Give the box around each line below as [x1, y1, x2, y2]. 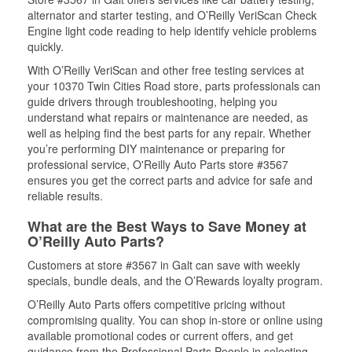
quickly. [27, 38, 64, 54]
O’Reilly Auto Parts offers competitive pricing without [27, 296, 285, 312]
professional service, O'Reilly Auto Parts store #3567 [27, 156, 288, 172]
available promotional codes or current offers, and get [27, 328, 293, 343]
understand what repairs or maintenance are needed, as [27, 109, 308, 125]
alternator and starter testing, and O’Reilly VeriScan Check [27, 7, 317, 23]
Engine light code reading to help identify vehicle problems [27, 23, 317, 38]
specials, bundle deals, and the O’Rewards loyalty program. [27, 273, 323, 288]
